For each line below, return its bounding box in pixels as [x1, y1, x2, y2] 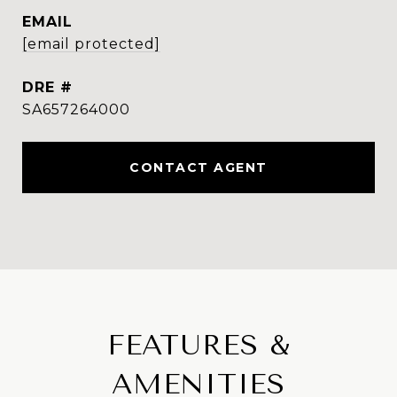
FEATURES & [106, 329, 291, 362]
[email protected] [22, 35, 160, 52]
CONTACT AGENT [129, 160, 268, 175]
